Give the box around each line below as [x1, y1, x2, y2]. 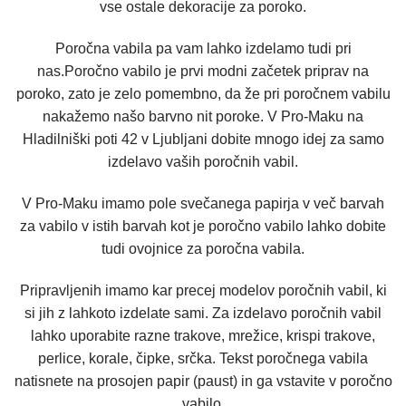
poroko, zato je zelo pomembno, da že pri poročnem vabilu [15, 85, 391, 101]
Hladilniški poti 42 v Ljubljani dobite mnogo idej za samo [22, 130, 384, 147]
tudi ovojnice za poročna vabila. [101, 240, 304, 256]
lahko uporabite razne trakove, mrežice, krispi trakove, [31, 327, 375, 343]
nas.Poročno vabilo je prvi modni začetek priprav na [37, 63, 369, 79]
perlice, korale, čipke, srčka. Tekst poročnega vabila [38, 350, 368, 366]
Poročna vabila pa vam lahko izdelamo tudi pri [54, 40, 352, 56]
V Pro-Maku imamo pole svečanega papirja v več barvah [22, 195, 384, 211]
